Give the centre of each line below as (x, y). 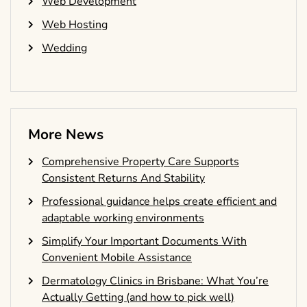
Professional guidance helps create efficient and (159, 202)
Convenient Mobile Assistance (117, 258)
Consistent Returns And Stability (123, 179)
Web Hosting (75, 25)
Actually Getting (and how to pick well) (138, 298)
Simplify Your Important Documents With (144, 242)
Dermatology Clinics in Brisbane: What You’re (155, 281)
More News (66, 135)
